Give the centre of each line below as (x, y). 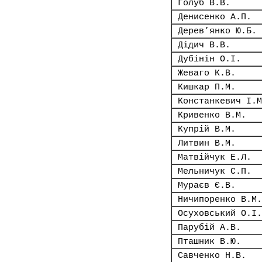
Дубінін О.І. (209, 59)
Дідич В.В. (204, 45)
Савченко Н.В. (212, 256)
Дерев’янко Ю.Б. (217, 31)
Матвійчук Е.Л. (215, 157)
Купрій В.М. (207, 129)
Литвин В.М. (207, 143)
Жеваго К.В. (207, 73)
